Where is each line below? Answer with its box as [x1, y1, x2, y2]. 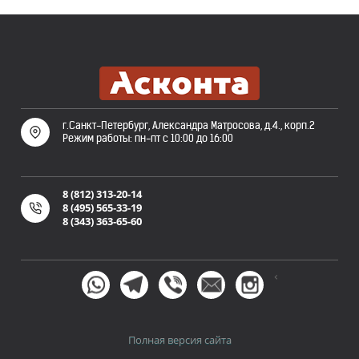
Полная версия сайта [127, 333, 232, 348]
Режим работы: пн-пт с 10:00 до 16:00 [63, 131, 233, 146]
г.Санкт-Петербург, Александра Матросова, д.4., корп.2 [63, 119, 315, 133]
